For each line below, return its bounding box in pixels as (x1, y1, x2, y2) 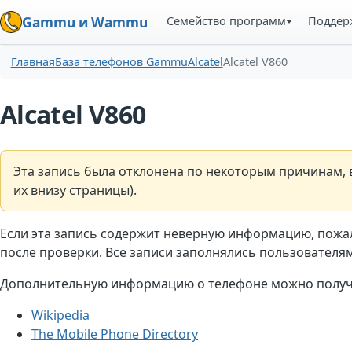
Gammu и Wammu (22, 13, 148, 31)
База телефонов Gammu (54, 54, 188, 70)
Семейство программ (167, 13, 287, 28)
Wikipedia (31, 306, 90, 324)
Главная (10, 54, 55, 70)
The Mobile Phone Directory (31, 324, 198, 343)
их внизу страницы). (13, 181, 137, 200)
